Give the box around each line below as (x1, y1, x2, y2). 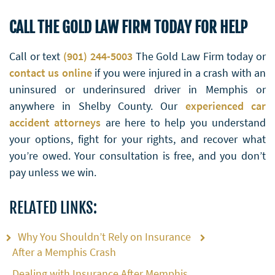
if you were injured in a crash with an (91, 65, 266, 80)
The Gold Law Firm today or (132, 48, 266, 63)
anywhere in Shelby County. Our (9, 98, 185, 113)
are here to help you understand (101, 115, 266, 130)
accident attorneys (9, 115, 101, 130)
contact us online (9, 65, 92, 80)
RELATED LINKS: (9, 198, 97, 217)
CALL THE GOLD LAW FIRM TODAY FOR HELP (9, 17, 247, 37)
